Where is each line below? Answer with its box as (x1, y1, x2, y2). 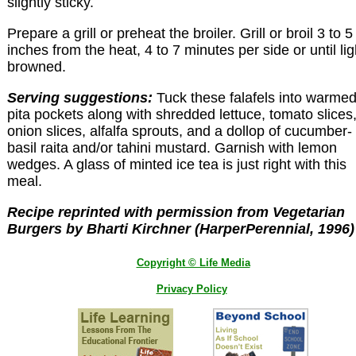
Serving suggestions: (7, 90, 153, 106)
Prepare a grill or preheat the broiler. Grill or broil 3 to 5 (7, 25, 353, 42)
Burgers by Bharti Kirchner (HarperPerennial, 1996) (7, 221, 354, 238)
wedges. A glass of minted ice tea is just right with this (7, 157, 346, 173)
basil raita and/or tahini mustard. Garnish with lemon (7, 140, 337, 157)
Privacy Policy (156, 283, 227, 295)
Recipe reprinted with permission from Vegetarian (7, 204, 345, 221)
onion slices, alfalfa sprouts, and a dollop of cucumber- (7, 123, 352, 140)
